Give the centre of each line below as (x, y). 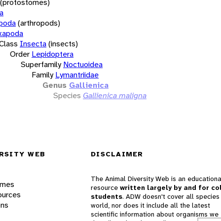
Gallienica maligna (115, 95)
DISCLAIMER (117, 154)
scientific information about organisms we (155, 214)
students (107, 197)
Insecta (33, 43)
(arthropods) (39, 23)
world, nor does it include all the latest (150, 205)
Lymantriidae (77, 74)
